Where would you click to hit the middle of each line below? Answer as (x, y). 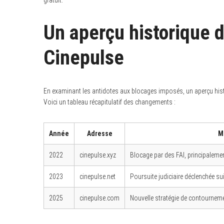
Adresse (99, 133)
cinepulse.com (99, 198)
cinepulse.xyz (98, 155)
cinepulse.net (97, 176)
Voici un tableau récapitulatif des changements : (109, 102)
